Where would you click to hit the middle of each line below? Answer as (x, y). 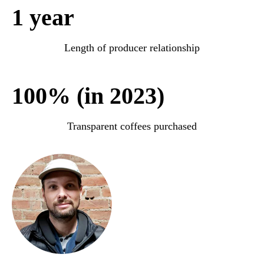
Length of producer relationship (132, 47)
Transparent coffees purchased (132, 126)
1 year (43, 17)
